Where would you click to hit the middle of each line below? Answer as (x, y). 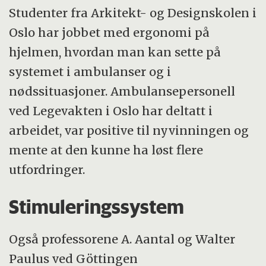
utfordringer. (47, 170)
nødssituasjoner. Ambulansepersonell (122, 91)
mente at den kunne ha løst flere (106, 150)
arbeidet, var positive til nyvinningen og (129, 131)
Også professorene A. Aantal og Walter (122, 239)
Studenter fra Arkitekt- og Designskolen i (133, 13)
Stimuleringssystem (97, 207)
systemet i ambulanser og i (90, 72)
